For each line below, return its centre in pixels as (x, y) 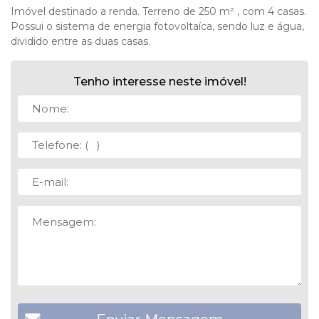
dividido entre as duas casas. (80, 42)
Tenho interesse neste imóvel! (159, 82)
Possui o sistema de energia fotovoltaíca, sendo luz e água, (157, 27)
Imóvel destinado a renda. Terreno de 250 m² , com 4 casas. (158, 12)
